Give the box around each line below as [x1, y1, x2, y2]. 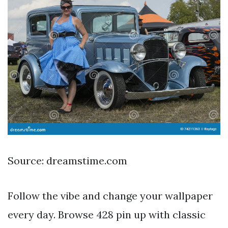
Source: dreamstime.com [8, 154, 127, 167]
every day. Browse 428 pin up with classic [8, 208, 206, 221]
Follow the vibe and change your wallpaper [8, 189, 213, 202]
